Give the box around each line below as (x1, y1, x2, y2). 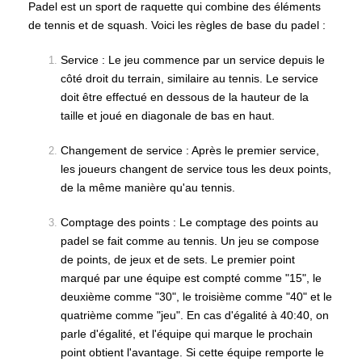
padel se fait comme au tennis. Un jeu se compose (61, 234, 319, 247)
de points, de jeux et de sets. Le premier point (61, 253, 295, 266)
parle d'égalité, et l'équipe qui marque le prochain (61, 327, 313, 340)
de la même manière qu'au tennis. (61, 181, 235, 194)
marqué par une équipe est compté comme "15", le (61, 271, 322, 284)
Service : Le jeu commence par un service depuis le (61, 53, 325, 66)
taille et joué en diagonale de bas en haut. (61, 109, 275, 122)
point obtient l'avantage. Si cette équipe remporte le (61, 346, 324, 359)
